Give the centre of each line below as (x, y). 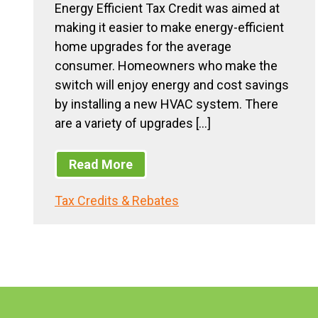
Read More (101, 165)
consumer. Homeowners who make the (166, 65)
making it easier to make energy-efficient (169, 27)
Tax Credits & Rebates (117, 201)
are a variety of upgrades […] (133, 123)
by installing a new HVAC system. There (166, 104)
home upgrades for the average (143, 46)
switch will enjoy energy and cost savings (172, 84)
